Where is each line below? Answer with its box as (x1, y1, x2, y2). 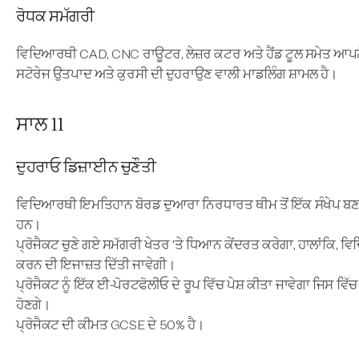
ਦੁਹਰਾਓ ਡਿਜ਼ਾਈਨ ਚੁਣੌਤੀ (16, 157, 156, 177)
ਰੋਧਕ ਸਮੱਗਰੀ (16, 6, 95, 26)
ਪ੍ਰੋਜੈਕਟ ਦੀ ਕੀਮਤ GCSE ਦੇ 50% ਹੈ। (16, 317, 204, 333)
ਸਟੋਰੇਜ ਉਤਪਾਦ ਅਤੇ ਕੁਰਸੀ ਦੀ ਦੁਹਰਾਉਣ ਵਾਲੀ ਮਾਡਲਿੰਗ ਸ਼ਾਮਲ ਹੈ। (16, 67, 337, 83)
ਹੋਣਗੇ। (16, 297, 50, 313)
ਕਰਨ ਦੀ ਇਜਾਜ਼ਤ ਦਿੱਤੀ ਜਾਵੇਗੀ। (16, 257, 175, 273)
